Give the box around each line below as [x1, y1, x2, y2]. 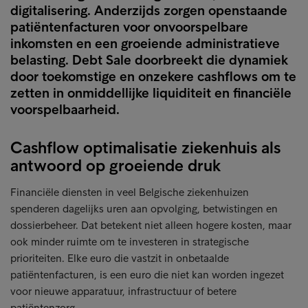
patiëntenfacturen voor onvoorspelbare [10, 19, 248, 35]
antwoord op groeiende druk [10, 155, 221, 175]
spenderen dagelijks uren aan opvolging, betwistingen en [10, 202, 278, 215]
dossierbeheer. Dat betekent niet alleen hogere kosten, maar [10, 219, 291, 232]
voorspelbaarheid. [10, 101, 120, 118]
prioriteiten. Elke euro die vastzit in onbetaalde [10, 252, 229, 265]
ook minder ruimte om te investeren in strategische [10, 235, 249, 248]
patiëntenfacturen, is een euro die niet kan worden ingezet [10, 268, 284, 281]
